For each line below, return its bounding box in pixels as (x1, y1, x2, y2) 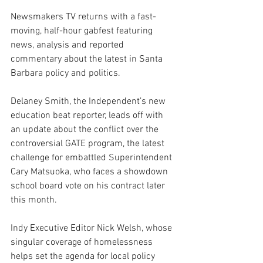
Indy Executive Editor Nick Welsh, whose (11, 222, 174, 234)
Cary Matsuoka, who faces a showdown (11, 166, 170, 178)
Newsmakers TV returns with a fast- (11, 11, 156, 23)
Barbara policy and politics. (11, 67, 120, 79)
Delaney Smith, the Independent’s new (11, 95, 168, 107)
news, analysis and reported (11, 39, 126, 51)
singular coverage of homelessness (11, 236, 155, 248)
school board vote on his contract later (11, 180, 167, 192)
